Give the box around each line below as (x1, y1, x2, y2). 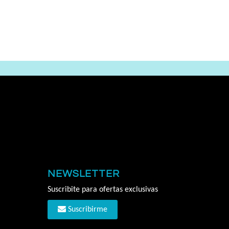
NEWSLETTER (48, 168, 120, 179)
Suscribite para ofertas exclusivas (48, 185, 158, 194)
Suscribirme (66, 205, 108, 214)
